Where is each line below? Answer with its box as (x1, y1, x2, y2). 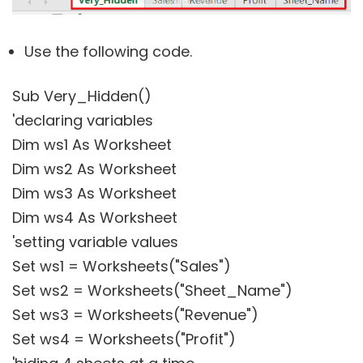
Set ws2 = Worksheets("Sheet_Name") (12, 280, 293, 301)
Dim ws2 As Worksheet (12, 159, 177, 180)
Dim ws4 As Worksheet (12, 207, 177, 228)
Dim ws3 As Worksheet (12, 183, 177, 204)
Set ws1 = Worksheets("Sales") (12, 256, 231, 277)
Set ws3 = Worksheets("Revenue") (12, 305, 258, 326)
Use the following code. (24, 41, 192, 62)
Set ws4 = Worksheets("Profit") (12, 329, 236, 350)
